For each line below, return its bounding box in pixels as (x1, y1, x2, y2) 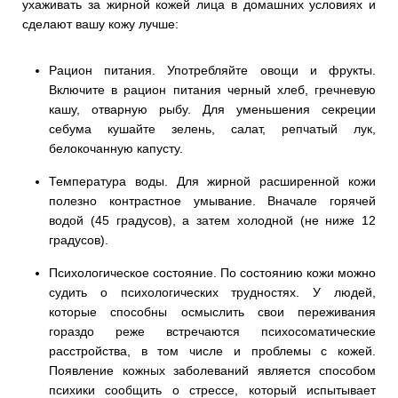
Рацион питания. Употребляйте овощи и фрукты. (49, 62, 376, 77)
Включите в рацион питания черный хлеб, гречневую (49, 82, 376, 97)
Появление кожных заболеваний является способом (49, 362, 376, 378)
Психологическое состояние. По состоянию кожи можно (49, 265, 376, 280)
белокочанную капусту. (49, 140, 187, 155)
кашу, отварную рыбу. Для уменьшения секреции (49, 101, 376, 116)
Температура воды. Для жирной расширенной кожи (49, 173, 376, 188)
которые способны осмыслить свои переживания (49, 304, 376, 319)
